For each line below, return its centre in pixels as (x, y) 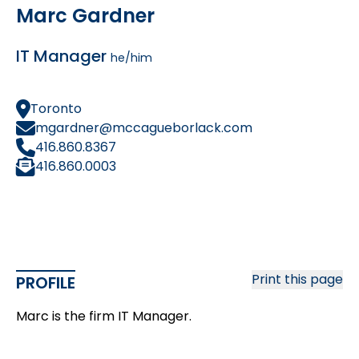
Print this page (297, 279)
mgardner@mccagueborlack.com (144, 128)
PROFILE (46, 283)
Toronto (56, 109)
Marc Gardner (85, 16)
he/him (131, 58)
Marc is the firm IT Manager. (104, 316)
